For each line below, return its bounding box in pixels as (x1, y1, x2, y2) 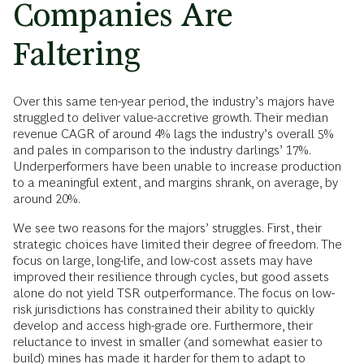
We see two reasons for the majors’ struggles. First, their (13, 221, 322, 236)
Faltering (13, 36, 141, 73)
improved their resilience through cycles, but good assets (13, 270, 329, 284)
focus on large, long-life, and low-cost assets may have (13, 253, 313, 268)
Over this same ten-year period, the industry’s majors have (13, 94, 335, 109)
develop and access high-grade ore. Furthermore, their (13, 318, 313, 333)
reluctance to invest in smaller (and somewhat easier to (13, 335, 323, 349)
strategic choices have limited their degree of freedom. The (13, 237, 342, 252)
